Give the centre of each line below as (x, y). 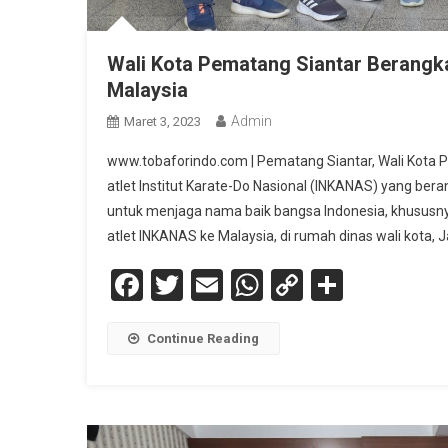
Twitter (232, 284)
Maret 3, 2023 (162, 121)
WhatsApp (335, 284)
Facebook (209, 284)
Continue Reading (203, 338)
